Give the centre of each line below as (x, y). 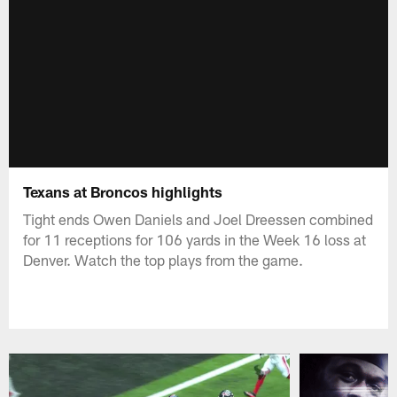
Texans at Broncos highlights (123, 191)
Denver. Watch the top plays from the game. (163, 259)
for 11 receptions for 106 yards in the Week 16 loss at (195, 239)
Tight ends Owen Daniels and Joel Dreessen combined (198, 218)
